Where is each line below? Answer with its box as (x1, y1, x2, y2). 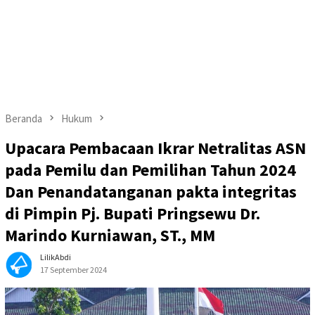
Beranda (5, 112, 42, 125)
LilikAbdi (40, 252, 71, 263)
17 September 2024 (40, 264, 107, 276)
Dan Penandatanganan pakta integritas (5, 181, 297, 203)
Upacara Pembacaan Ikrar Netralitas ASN (5, 137, 306, 160)
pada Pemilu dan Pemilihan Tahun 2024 (5, 159, 296, 181)
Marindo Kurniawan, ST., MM (5, 224, 219, 247)
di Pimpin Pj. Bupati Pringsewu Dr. (5, 202, 260, 225)
